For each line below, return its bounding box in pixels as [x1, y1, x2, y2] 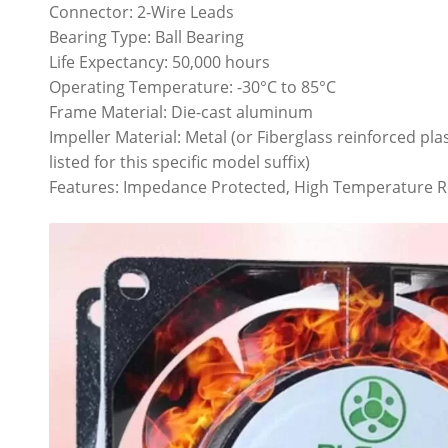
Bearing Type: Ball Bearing [49, 26, 245, 49]
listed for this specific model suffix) [49, 151, 311, 174]
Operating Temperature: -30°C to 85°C [49, 76, 337, 99]
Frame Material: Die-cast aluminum [49, 101, 314, 124]
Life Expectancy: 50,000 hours [49, 51, 271, 74]
